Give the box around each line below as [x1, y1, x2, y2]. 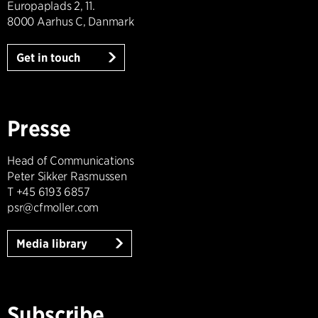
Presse [7, 116, 71, 141]
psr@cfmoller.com [7, 201, 99, 214]
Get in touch [16, 51, 83, 65]
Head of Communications [7, 154, 134, 168]
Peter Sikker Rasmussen [7, 170, 127, 183]
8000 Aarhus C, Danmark [7, 15, 134, 28]
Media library [16, 237, 90, 251]
